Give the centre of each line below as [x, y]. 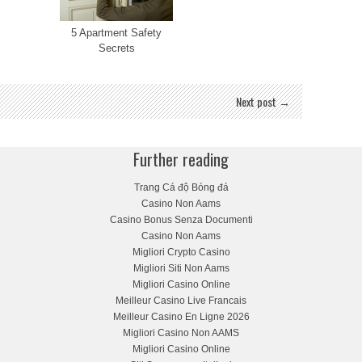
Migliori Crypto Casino [181, 252]
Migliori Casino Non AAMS [181, 333]
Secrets [116, 48]
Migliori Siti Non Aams [181, 268]
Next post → [263, 101]
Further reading [181, 159]
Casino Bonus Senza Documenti [181, 220]
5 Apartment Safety [116, 33]
